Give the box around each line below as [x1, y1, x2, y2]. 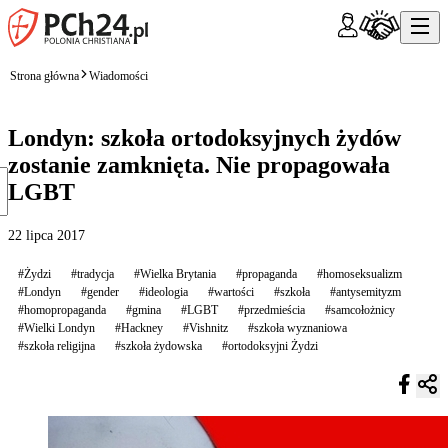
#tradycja [71, 266, 114, 281]
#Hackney [115, 320, 163, 335]
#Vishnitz [183, 320, 228, 335]
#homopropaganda [18, 302, 106, 317]
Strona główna [10, 68, 79, 83]
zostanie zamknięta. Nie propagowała [8, 151, 390, 178]
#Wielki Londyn [18, 320, 95, 335]
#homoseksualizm [317, 266, 402, 281]
